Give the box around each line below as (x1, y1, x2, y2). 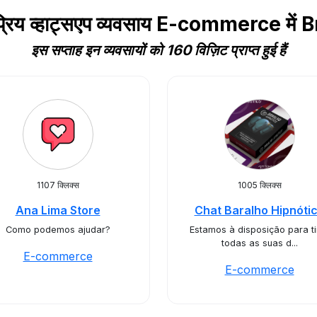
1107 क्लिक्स (36, 180, 79, 190)
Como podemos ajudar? (5, 224, 110, 235)
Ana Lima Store (15, 203, 100, 217)
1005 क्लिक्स (237, 180, 282, 190)
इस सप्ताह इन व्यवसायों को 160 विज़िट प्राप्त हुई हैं (31, 42, 286, 59)
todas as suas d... (221, 238, 298, 248)
